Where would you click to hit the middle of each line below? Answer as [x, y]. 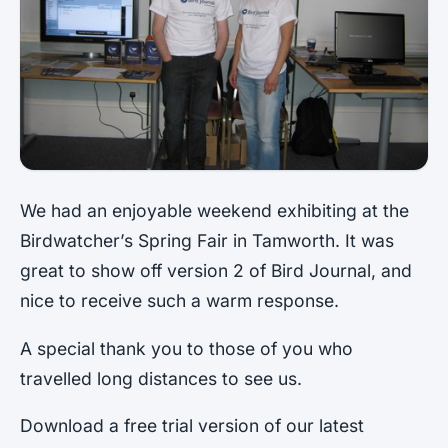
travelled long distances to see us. [161, 378]
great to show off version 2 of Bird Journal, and [216, 271]
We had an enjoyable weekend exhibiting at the [214, 211]
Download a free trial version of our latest [192, 426]
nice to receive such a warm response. [179, 301]
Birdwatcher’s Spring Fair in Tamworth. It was [207, 241]
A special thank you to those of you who [186, 348]
